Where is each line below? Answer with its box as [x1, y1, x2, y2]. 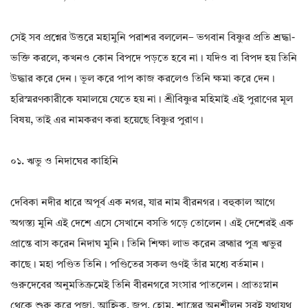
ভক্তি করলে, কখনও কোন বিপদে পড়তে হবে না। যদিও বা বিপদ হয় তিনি [10, 54, 297, 65]
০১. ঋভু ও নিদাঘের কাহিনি [10, 157, 118, 168]
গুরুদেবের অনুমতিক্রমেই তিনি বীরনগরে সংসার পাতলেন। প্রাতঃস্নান [10, 280, 278, 291]
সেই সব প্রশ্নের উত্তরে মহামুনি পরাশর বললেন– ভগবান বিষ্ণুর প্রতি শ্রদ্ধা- [10, 33, 295, 44]
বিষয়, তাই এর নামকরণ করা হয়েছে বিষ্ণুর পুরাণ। [10, 115, 203, 126]
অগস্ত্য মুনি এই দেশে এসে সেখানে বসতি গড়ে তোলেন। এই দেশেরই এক [10, 219, 294, 230]
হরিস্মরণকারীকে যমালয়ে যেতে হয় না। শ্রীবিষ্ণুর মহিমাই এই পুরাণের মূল [10, 95, 293, 106]
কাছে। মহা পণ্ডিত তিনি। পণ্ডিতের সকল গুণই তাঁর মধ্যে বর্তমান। [10, 260, 264, 271]
